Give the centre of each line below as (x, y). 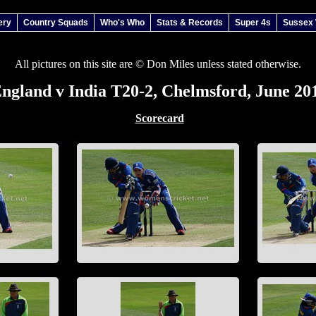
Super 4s (253, 23)
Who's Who (122, 23)
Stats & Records (190, 23)
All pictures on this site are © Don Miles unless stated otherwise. (158, 64)
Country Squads (56, 23)
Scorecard (159, 118)
